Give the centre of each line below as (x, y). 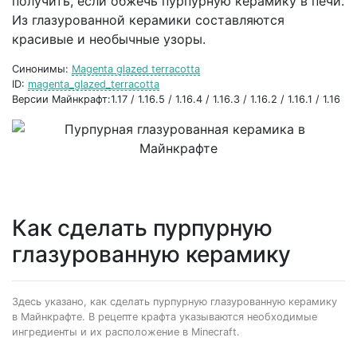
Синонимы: (42, 69)
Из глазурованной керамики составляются (148, 20)
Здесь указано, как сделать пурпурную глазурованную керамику (175, 302)
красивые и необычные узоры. (109, 39)
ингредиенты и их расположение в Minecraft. (126, 332)
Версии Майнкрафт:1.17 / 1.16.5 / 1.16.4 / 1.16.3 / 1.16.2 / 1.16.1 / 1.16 (176, 99)
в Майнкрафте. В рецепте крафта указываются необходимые (165, 317)
